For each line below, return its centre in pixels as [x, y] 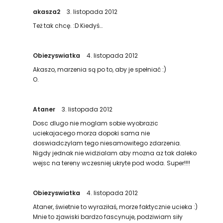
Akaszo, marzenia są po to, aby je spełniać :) [100, 69]
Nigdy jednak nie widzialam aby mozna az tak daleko [115, 153]
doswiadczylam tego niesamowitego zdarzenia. [107, 143]
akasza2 [48, 12]
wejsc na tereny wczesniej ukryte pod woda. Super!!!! [112, 163]
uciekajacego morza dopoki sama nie [92, 133]
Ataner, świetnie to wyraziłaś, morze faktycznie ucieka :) [115, 207]
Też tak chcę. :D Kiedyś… [68, 26]
